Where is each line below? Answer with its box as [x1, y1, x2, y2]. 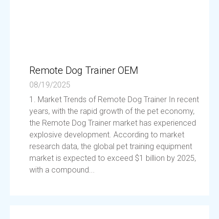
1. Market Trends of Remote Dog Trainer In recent [29, 95, 199, 104]
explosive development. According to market [29, 130, 184, 139]
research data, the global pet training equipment [29, 142, 192, 151]
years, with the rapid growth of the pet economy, [29, 107, 195, 116]
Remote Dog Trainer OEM [29, 65, 138, 76]
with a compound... [29, 165, 95, 175]
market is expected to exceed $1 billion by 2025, [29, 153, 196, 163]
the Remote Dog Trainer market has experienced [29, 118, 196, 128]
